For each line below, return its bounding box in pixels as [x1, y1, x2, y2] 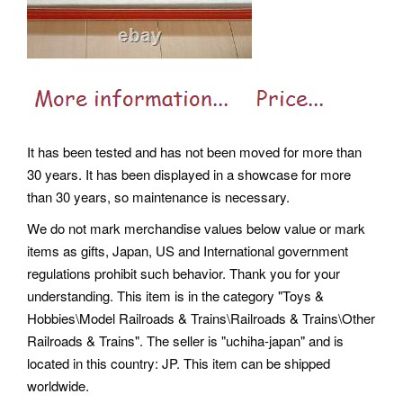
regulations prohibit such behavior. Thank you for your [27, 264, 340, 283]
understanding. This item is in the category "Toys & [27, 286, 324, 306]
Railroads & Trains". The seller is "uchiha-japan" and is [27, 331, 344, 351]
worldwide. [27, 376, 89, 396]
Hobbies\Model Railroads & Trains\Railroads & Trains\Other [27, 309, 375, 328]
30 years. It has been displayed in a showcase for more [27, 165, 351, 184]
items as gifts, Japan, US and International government [27, 241, 348, 261]
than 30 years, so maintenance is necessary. [27, 187, 290, 207]
